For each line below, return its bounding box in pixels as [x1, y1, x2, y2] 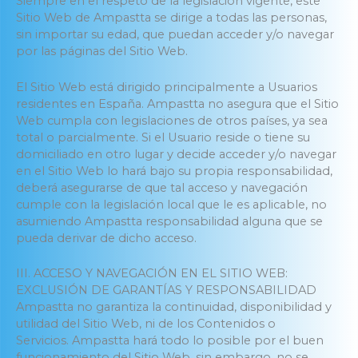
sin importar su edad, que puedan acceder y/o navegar [16, 27, 334, 42]
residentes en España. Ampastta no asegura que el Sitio [16, 96, 339, 111]
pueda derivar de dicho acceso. [16, 230, 197, 245]
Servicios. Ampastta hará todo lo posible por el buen [16, 332, 324, 348]
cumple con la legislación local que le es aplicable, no [16, 197, 327, 212]
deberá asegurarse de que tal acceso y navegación [16, 180, 308, 195]
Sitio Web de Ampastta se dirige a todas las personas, [16, 10, 327, 26]
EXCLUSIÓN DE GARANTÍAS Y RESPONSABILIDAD [16, 282, 316, 297]
